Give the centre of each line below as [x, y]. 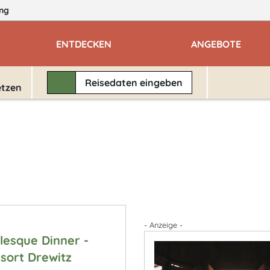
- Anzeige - [163, 225]
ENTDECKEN [84, 44]
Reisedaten [113, 83]
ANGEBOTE [216, 44]
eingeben [162, 83]
